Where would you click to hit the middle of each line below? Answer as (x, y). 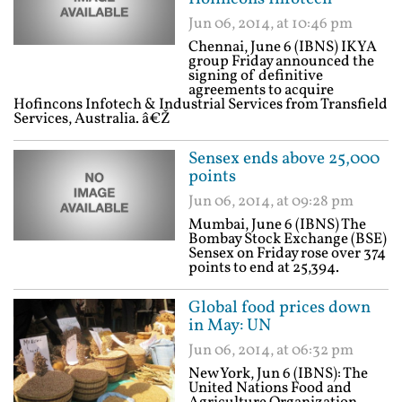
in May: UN (230, 326)
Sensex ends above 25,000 (284, 159)
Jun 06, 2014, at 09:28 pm (271, 201)
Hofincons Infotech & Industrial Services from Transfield (201, 105)
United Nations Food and (270, 388)
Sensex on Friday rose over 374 (287, 253)
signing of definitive (256, 76)
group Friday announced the (281, 61)
